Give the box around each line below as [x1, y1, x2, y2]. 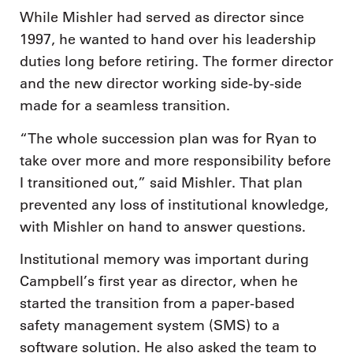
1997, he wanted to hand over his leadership [20, 31, 316, 48]
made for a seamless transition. [20, 97, 230, 114]
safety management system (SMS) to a [20, 317, 280, 334]
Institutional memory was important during [20, 251, 309, 268]
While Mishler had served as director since [20, 9, 304, 26]
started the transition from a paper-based [20, 295, 295, 312]
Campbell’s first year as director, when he [20, 273, 298, 290]
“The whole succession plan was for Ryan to [20, 129, 317, 147]
